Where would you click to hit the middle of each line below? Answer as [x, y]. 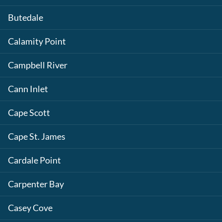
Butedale [26, 18]
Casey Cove [30, 208]
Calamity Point [37, 41]
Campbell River [38, 65]
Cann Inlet [28, 89]
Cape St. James [37, 137]
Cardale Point [34, 160]
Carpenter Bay [36, 184]
